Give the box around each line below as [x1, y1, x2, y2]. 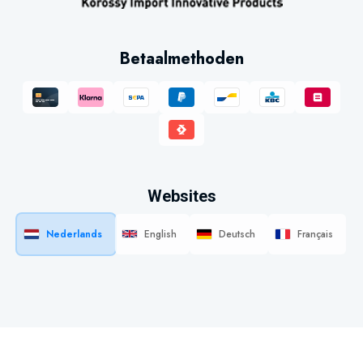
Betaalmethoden [119, 46, 244, 70]
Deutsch [219, 226, 255, 241]
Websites [147, 186, 216, 206]
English [144, 226, 177, 241]
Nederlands [46, 226, 102, 241]
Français [297, 226, 333, 241]
